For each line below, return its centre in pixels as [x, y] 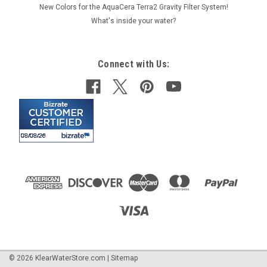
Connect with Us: [133, 64]
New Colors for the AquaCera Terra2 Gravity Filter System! [133, 7]
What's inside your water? [133, 21]
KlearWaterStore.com [69, 258]
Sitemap [124, 258]
